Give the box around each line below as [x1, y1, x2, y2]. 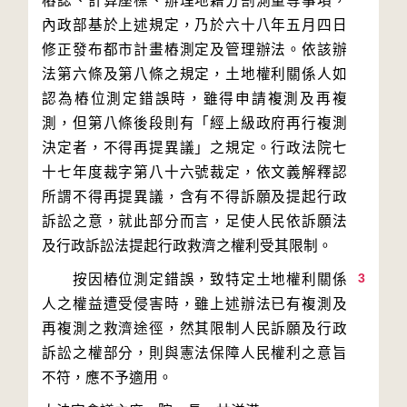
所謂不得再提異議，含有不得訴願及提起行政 [42, 189, 347, 204]
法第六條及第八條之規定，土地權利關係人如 [42, 66, 347, 82]
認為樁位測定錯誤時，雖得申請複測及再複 [42, 91, 347, 106]
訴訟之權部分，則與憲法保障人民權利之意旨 [42, 345, 347, 361]
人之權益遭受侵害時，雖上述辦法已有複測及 [42, 296, 347, 312]
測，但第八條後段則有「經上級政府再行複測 [42, 115, 347, 131]
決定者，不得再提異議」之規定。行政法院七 [42, 140, 347, 155]
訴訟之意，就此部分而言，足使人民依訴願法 [42, 213, 347, 229]
